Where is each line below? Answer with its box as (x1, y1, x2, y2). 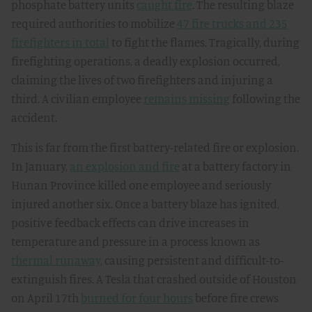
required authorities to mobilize (11, 16, 177, 31)
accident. (11, 110, 57, 125)
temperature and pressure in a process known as (11, 234, 260, 249)
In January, (11, 159, 70, 173)
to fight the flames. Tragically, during (109, 35, 299, 49)
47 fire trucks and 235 (177, 16, 288, 31)
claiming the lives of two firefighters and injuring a (11, 72, 273, 87)
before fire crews (193, 290, 279, 305)
